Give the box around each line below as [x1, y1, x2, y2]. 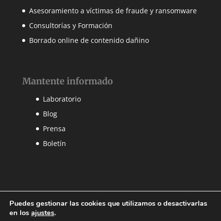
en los [9, 208, 31, 218]
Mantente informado [22, 75, 113, 87]
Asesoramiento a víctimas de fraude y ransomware [29, 5, 197, 15]
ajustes [31, 208, 54, 218]
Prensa [42, 123, 66, 133]
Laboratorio [42, 94, 81, 104]
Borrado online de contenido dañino [29, 35, 149, 45]
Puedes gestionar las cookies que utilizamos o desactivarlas [9, 198, 207, 208]
